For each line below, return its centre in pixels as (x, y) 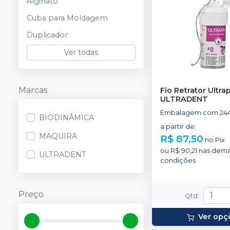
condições (178, 160)
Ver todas (81, 52)
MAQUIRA (58, 136)
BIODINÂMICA (66, 118)
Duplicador (47, 35)
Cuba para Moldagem (67, 18)
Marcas (33, 90)
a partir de (177, 127)
